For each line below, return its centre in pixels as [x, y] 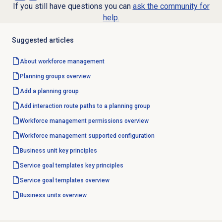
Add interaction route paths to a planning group [85, 106]
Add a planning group [49, 91]
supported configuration [120, 136]
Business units [40, 195]
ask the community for [171, 6]
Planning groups [42, 77]
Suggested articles [43, 40]
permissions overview [117, 121]
